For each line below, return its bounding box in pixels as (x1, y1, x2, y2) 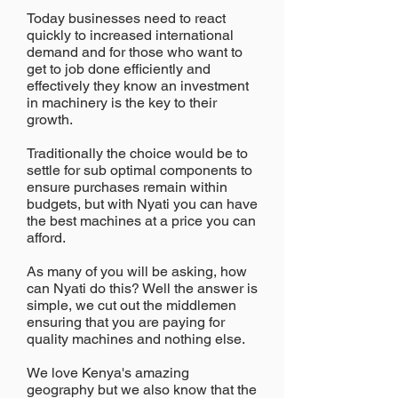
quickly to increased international (27, 27, 234, 44)
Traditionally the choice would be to (27, 145, 248, 162)
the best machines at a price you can (27, 212, 256, 229)
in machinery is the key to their (27, 94, 217, 111)
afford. (27, 229, 69, 246)
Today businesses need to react (27, 10, 226, 27)
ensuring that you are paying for (27, 314, 225, 330)
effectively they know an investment (27, 77, 249, 94)
